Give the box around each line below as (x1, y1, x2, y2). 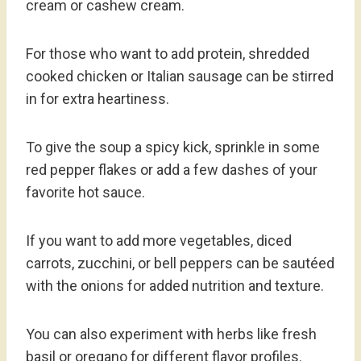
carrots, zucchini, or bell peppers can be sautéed (26, 254, 334, 272)
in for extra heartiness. (26, 89, 169, 107)
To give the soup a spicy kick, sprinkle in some (26, 138, 320, 156)
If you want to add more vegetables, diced (26, 231, 292, 249)
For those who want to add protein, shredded (26, 44, 309, 62)
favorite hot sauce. (26, 183, 145, 201)
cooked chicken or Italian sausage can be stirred (26, 67, 334, 85)
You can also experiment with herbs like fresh (26, 325, 317, 342)
